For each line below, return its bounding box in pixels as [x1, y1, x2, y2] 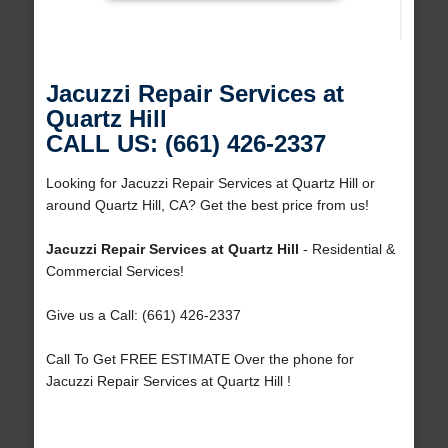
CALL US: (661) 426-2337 [45, 130, 326, 158]
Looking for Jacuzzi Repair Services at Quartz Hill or [45, 175, 375, 192]
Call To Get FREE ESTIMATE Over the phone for [45, 351, 354, 368]
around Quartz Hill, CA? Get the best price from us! [45, 197, 369, 214]
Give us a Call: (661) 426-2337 [45, 307, 241, 324]
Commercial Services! [45, 263, 184, 280]
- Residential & [298, 241, 395, 258]
